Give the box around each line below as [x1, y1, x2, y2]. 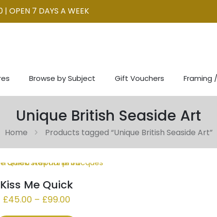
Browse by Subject [29, 73, 95, 83]
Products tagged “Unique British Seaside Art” [45, 127, 213, 138]
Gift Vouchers [115, 73, 164, 83]
